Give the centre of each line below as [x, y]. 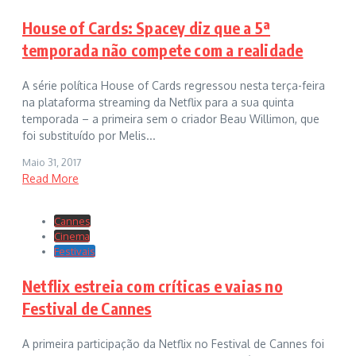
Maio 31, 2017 [52, 162]
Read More [50, 178]
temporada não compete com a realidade [163, 49]
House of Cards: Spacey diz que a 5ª [147, 27]
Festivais [75, 251]
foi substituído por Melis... [89, 135]
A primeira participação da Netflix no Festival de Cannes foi [173, 343]
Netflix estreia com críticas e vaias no [153, 285]
